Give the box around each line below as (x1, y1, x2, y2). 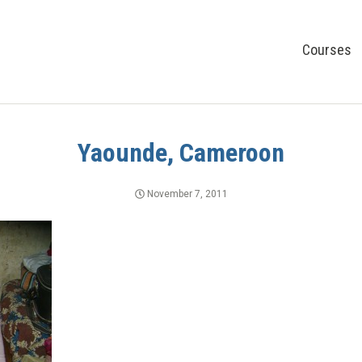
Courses (302, 41, 351, 58)
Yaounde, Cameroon (78, 137, 284, 169)
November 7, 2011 (144, 188, 228, 200)
